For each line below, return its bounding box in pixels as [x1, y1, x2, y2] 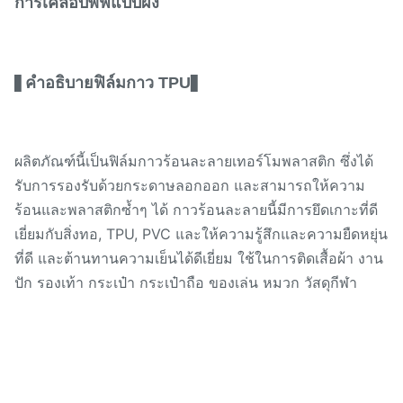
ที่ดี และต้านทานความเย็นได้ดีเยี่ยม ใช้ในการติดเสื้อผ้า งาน [14, 249, 383, 267]
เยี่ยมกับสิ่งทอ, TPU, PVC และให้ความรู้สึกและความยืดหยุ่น [14, 225, 388, 243]
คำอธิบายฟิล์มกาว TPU [25, 74, 191, 92]
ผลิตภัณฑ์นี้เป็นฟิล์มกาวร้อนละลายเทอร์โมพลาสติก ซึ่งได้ [14, 152, 373, 170]
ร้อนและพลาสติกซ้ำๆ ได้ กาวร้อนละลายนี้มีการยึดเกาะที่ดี [14, 201, 378, 219]
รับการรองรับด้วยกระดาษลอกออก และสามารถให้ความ [14, 176, 365, 194]
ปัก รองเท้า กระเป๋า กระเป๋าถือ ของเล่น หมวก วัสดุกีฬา [14, 273, 357, 291]
